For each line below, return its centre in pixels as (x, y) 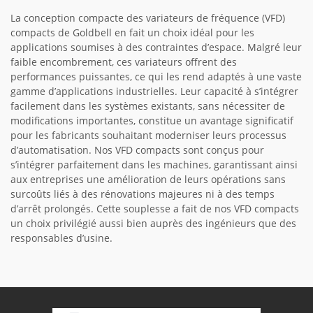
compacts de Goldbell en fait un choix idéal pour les (132, 33)
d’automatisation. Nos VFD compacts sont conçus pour (137, 150)
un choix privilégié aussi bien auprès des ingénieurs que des (153, 224)
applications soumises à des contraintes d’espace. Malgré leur (156, 48)
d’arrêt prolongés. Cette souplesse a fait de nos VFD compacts (155, 209)
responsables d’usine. (61, 238)
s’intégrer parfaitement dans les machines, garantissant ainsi (154, 165)
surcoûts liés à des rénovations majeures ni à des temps (143, 194)
